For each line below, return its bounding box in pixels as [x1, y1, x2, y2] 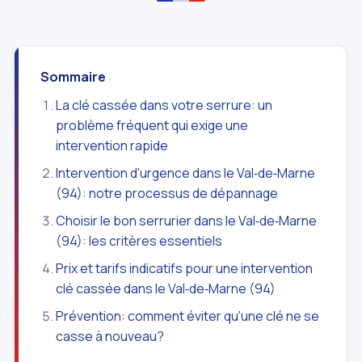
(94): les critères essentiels [56, 231, 223, 250]
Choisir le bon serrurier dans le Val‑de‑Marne [56, 211, 318, 229]
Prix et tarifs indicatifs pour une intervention [56, 259, 314, 277]
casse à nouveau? [56, 326, 165, 345]
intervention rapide [56, 136, 169, 154]
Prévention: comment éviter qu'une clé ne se [56, 306, 320, 325]
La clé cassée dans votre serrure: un [56, 95, 273, 114]
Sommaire [40, 67, 106, 86]
